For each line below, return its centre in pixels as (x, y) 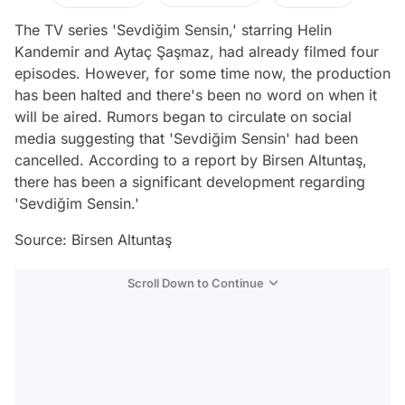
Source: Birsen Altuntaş (93, 240)
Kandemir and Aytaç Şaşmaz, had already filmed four (197, 52)
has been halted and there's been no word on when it (196, 95)
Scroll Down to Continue (196, 283)
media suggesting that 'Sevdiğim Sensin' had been (186, 138)
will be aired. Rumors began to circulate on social (183, 117)
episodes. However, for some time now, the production (202, 73)
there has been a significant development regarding (190, 182)
